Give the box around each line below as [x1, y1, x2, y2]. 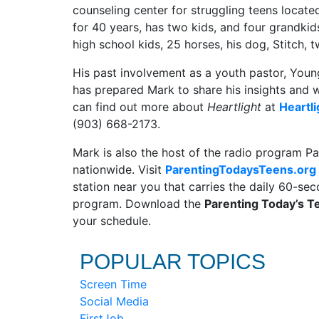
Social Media [80, 294, 149, 308]
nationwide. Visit [73, 162, 165, 177]
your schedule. [73, 214, 151, 228]
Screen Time [80, 277, 147, 291]
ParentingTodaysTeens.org [165, 162, 316, 177]
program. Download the [73, 197, 204, 211]
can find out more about [73, 100, 207, 114]
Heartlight [207, 100, 265, 114]
